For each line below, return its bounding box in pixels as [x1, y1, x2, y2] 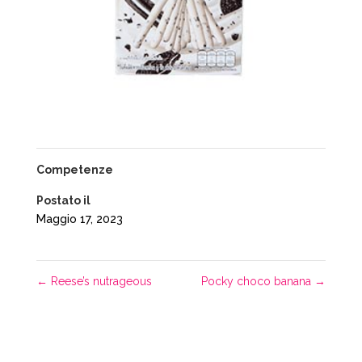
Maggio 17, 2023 [36, 213, 123, 226]
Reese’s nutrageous [47, 275, 152, 288]
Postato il [36, 194, 90, 208]
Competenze [36, 163, 113, 177]
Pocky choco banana [201, 275, 315, 288]
